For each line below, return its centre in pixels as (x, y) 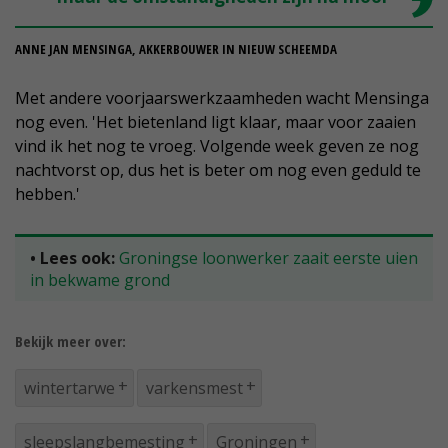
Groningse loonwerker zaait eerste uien (268, 258)
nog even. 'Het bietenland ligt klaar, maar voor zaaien (215, 122)
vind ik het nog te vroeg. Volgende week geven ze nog (217, 146)
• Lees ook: (72, 258)
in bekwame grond (100, 280)
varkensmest (194, 388)
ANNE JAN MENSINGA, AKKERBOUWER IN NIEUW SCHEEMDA (176, 49)
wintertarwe (69, 388)
